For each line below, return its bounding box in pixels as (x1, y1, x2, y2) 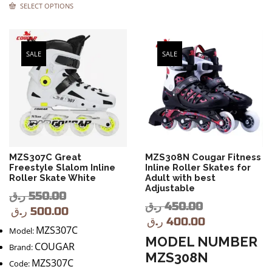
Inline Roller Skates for (145, 161, 251, 172)
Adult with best (145, 172, 216, 183)
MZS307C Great (9, 151, 81, 162)
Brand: (9, 241, 35, 253)
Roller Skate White (9, 172, 96, 183)
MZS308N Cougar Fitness (145, 151, 261, 162)
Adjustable (145, 182, 195, 193)
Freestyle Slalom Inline (9, 161, 115, 172)
